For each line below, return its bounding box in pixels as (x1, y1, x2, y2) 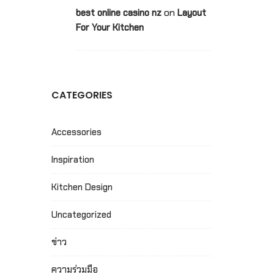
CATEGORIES (51, 87, 113, 102)
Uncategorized (51, 208, 111, 221)
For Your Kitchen (75, 21, 144, 34)
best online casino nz (75, 6, 161, 19)
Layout (177, 6, 206, 19)
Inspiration (51, 153, 94, 166)
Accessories (51, 125, 102, 138)
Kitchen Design (51, 180, 113, 193)
